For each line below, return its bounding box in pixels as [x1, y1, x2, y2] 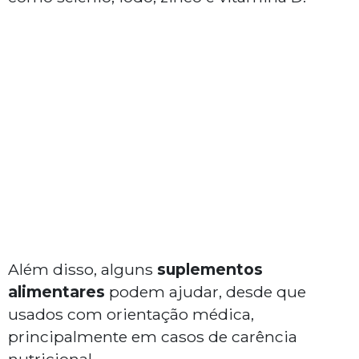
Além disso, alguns [8, 260, 157, 280]
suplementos [157, 260, 263, 280]
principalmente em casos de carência [8, 327, 297, 347]
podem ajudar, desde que [105, 282, 306, 302]
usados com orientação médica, [8, 305, 254, 325]
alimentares [8, 282, 105, 302]
